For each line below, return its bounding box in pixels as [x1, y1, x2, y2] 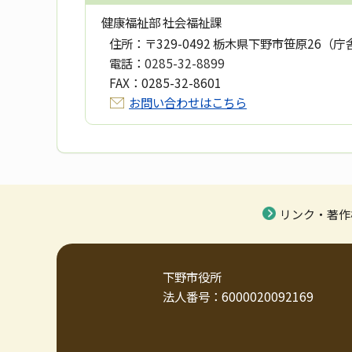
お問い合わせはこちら [129, 93, 247, 112]
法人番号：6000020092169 [163, 288, 313, 306]
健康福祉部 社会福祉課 [101, 13, 222, 31]
